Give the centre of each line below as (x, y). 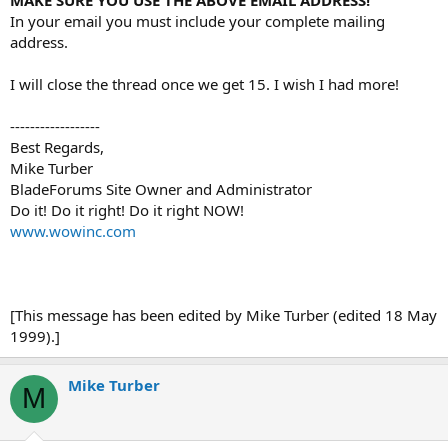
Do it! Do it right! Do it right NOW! (127, 209)
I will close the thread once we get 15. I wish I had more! (204, 83)
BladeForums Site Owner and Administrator (161, 188)
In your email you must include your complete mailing (197, 20)
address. (39, 41)
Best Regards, (57, 146)
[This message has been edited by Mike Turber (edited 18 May (223, 314)
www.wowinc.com (73, 230)
